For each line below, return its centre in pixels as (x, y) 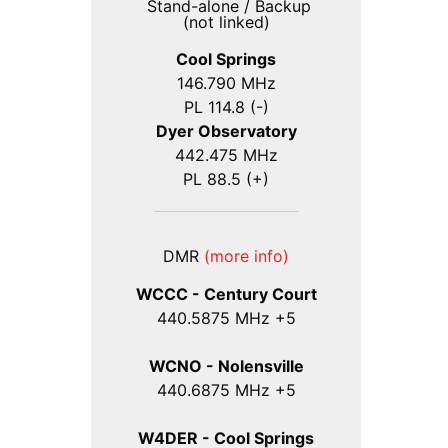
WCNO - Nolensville (226, 365)
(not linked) (226, 21)
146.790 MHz (226, 83)
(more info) (246, 256)
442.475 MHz (226, 155)
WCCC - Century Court (226, 293)
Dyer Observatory (226, 131)
